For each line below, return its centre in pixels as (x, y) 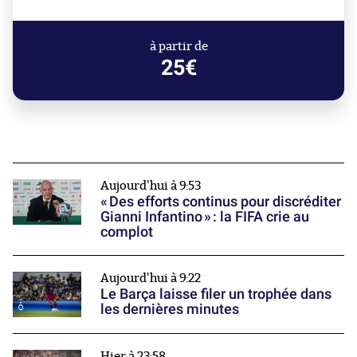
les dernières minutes (170, 308)
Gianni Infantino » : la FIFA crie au (205, 216)
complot (127, 231)
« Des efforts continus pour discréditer (221, 201)
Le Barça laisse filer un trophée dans (216, 293)
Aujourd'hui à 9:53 (151, 186)
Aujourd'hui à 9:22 (151, 278)
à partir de (178, 46)
